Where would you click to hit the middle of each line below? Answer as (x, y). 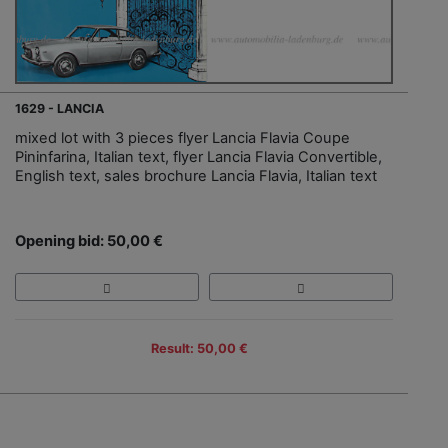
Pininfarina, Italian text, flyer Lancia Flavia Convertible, (198, 157)
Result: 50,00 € (199, 349)
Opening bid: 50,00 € (89, 241)
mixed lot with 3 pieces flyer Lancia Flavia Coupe (182, 138)
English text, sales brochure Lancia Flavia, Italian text (196, 176)
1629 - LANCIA (59, 109)
